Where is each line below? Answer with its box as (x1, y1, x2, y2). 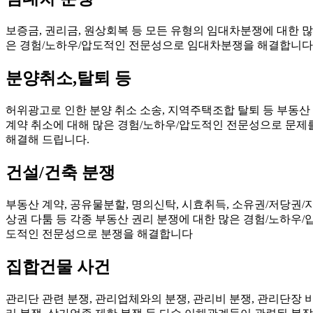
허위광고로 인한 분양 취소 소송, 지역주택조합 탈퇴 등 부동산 (6, 104, 310, 117)
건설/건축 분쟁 (6, 163, 115, 182)
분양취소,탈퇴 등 (6, 69, 131, 88)
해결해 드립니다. (6, 133, 89, 146)
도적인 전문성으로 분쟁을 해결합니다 (6, 227, 193, 240)
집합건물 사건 (6, 257, 110, 276)
